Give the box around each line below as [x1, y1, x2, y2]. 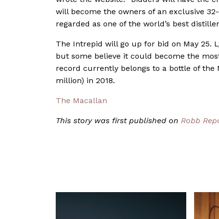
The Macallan [56, 95, 107, 105]
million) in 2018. [56, 75, 115, 85]
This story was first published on [56, 115, 181, 125]
